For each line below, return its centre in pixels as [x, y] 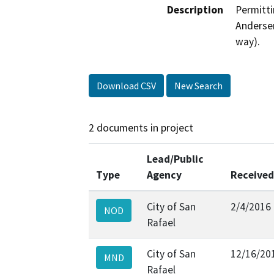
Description [195, 10]
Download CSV [126, 86]
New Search [198, 86]
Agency [164, 175]
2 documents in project [141, 128]
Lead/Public [175, 159]
